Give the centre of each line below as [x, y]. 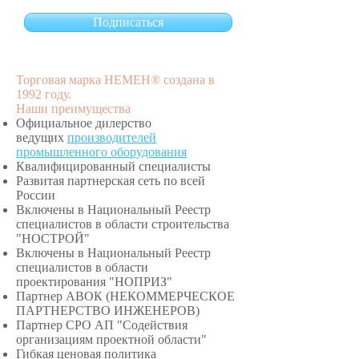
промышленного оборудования [101, 151]
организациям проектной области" [111, 339]
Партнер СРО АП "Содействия [102, 325]
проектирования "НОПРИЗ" [94, 281]
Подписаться [128, 22]
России [36, 195]
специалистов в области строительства [123, 224]
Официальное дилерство [84, 123]
